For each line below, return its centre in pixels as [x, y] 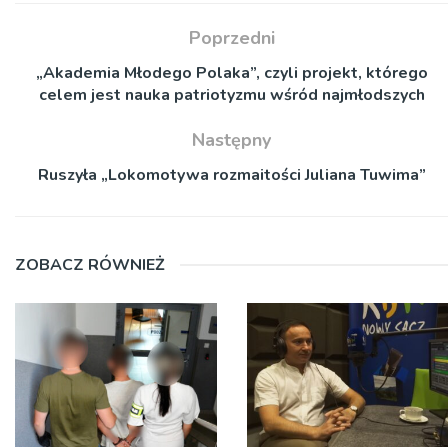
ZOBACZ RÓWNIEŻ [90, 264]
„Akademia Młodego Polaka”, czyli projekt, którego [231, 72]
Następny [231, 139]
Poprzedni [231, 37]
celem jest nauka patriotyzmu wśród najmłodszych [231, 94]
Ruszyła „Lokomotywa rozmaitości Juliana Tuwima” [231, 174]
